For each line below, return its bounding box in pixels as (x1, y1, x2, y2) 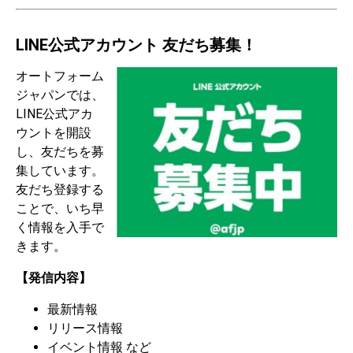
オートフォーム (16, 68, 104, 84)
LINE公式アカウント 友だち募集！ (16, 35, 257, 54)
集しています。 (16, 162, 104, 178)
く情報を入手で (16, 219, 104, 235)
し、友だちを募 (16, 143, 104, 159)
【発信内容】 (16, 269, 91, 285)
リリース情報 (47, 320, 123, 336)
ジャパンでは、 (16, 87, 104, 102)
